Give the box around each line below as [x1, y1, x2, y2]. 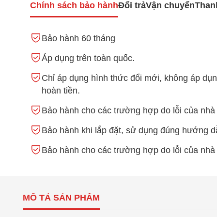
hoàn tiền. [42, 85, 80, 95]
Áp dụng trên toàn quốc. [42, 53, 135, 63]
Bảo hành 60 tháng [42, 33, 115, 43]
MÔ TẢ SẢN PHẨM [23, 192, 100, 202]
